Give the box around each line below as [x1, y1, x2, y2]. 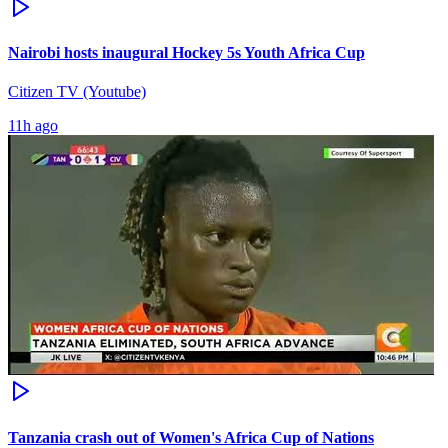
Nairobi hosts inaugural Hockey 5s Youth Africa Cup [8, 44, 365, 62]
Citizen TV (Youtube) [8, 83, 146, 101]
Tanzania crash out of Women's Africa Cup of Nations [8, 428, 374, 446]
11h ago [8, 117, 58, 135]
